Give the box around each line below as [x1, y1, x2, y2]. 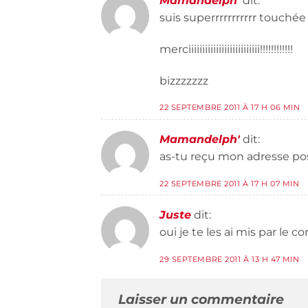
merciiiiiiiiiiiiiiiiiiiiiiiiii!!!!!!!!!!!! [159, 42, 293, 56]
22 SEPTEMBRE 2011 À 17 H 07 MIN [159, 178, 300, 188]
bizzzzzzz [159, 74, 208, 87]
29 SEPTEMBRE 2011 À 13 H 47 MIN [159, 254, 300, 265]
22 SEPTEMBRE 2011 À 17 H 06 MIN [159, 102, 300, 113]
